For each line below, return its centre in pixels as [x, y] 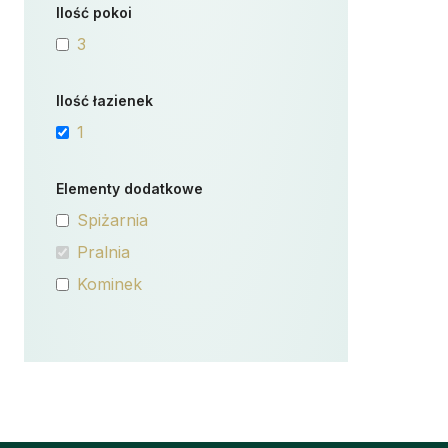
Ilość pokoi [94, 12]
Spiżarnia [112, 220]
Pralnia [103, 252]
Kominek [109, 284]
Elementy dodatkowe [129, 188]
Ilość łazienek [104, 100]
